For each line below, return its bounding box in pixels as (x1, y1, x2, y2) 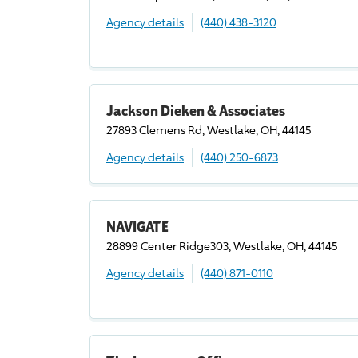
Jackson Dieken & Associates (106, 101, 285, 119)
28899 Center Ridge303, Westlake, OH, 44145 (106, 239, 337, 253)
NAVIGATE (106, 217, 169, 235)
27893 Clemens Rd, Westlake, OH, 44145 (106, 123, 311, 137)
